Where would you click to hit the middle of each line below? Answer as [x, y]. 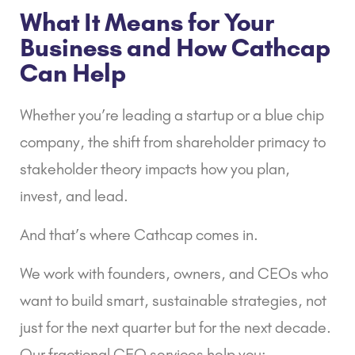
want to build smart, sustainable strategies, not [173, 301]
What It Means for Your [147, 23]
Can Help [73, 73]
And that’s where [77, 235]
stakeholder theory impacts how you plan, [155, 169]
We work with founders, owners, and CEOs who [174, 274]
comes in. [225, 235]
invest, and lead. [74, 196]
